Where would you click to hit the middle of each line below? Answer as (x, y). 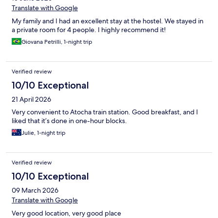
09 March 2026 (35, 191)
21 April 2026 (31, 100)
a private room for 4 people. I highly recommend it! (89, 30)
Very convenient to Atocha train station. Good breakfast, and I (105, 112)
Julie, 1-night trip (44, 133)
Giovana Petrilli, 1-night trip (57, 42)
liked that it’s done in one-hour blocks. (69, 121)
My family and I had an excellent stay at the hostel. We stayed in (108, 21)
